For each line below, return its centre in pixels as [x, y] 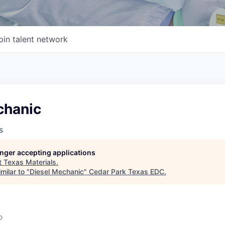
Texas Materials [30, 162]
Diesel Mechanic [57, 172]
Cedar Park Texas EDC [127, 172]
